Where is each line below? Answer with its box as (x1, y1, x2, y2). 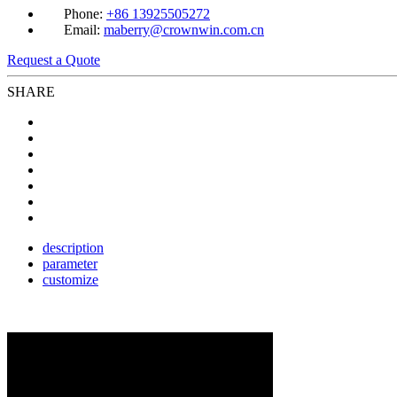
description (43, 239, 104, 255)
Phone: (64, 5, 103, 21)
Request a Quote (7, 51, 100, 67)
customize (43, 271, 98, 287)
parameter (43, 255, 97, 271)
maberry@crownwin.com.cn (104, 21, 264, 37)
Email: (64, 21, 100, 37)
